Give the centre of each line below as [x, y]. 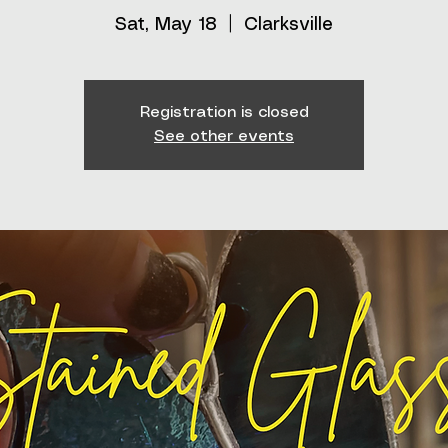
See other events [224, 136]
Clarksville [288, 25]
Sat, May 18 [166, 25]
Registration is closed [224, 112]
